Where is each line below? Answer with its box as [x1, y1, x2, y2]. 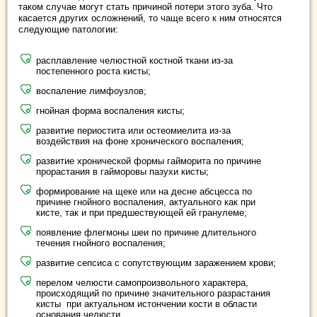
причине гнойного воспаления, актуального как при [36, 196, 255, 207]
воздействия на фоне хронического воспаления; [36, 135, 244, 146]
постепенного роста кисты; [36, 65, 151, 76]
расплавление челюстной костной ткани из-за [36, 54, 233, 66]
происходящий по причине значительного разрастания [36, 287, 270, 299]
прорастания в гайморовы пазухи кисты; [36, 166, 209, 177]
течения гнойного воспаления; [36, 237, 166, 248]
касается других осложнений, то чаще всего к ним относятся [18, 12, 282, 23]
